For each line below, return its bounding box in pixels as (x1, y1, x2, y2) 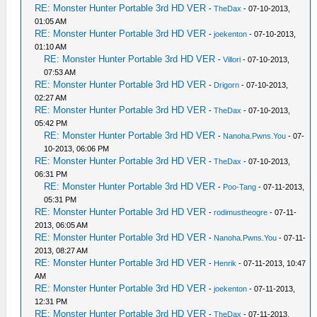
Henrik (214, 259, 237, 268)
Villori (223, 55, 241, 64)
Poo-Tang (223, 183, 257, 192)
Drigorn (214, 81, 240, 90)
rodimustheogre (214, 208, 268, 217)
